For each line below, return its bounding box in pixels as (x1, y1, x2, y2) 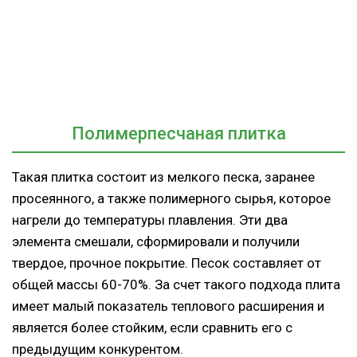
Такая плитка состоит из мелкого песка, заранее (12, 168, 315, 185)
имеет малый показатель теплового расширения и (12, 297, 324, 314)
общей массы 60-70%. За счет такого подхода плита (12, 276, 340, 292)
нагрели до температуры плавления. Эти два (12, 211, 288, 228)
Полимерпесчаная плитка (71, 123, 286, 143)
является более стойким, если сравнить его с (12, 319, 292, 335)
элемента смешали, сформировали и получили (12, 233, 300, 249)
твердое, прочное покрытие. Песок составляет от (12, 254, 321, 271)
